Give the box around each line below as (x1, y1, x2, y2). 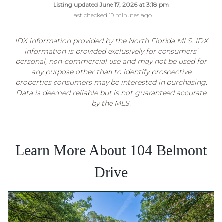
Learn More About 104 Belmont (15, 142, 207, 158)
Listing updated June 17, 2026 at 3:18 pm (53, 1, 169, 8)
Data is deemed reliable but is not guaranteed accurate (16, 88, 206, 97)
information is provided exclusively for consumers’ (24, 47, 198, 55)
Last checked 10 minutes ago (70, 11, 152, 19)
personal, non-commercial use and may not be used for (15, 57, 207, 66)
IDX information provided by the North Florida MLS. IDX (14, 36, 208, 45)
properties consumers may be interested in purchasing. (15, 78, 207, 87)
